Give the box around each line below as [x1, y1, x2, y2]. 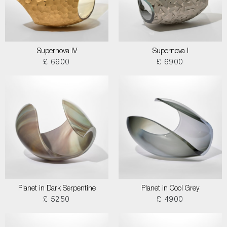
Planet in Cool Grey [141, 185, 199, 193]
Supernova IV [36, 48, 77, 55]
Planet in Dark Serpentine [18, 185, 96, 193]
